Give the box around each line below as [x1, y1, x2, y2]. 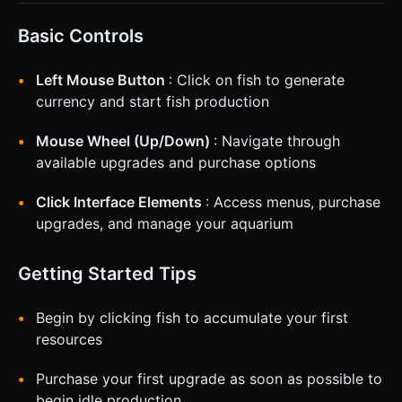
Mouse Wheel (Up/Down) [36, 131, 214, 150]
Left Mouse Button [36, 70, 169, 89]
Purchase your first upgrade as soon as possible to [36, 369, 382, 388]
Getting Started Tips [18, 262, 197, 284]
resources [36, 329, 102, 348]
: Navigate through [214, 131, 340, 150]
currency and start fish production [36, 92, 269, 110]
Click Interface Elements [36, 192, 205, 211]
